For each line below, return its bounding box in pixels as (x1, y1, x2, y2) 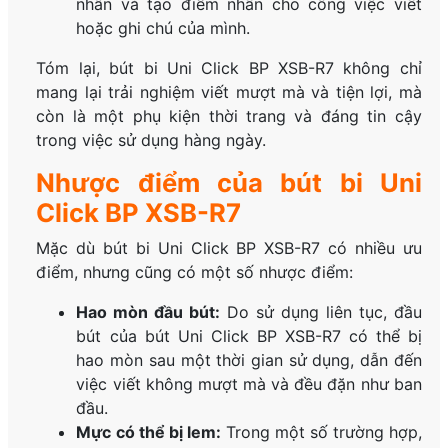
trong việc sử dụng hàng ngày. (36, 129, 267, 150)
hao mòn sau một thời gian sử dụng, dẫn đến (76, 349, 422, 370)
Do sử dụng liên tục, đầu (220, 301, 422, 322)
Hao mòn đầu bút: (76, 301, 221, 322)
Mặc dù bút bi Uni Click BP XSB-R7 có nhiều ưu (36, 237, 422, 258)
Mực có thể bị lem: (76, 421, 221, 442)
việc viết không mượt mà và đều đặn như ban (76, 373, 422, 394)
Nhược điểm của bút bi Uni (36, 166, 422, 198)
